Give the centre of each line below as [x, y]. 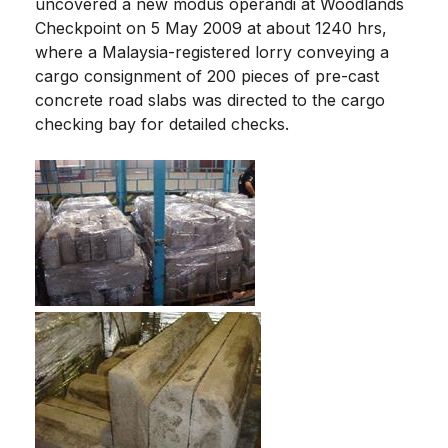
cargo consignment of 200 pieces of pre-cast [207, 75]
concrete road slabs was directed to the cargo [210, 99]
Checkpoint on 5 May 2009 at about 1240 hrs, [211, 27]
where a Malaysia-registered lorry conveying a [212, 51]
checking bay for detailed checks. [162, 123]
